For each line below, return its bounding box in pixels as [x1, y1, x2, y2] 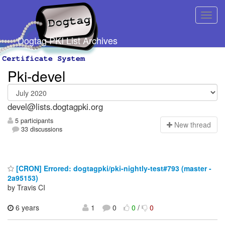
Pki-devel [8, 66, 65, 86]
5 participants [13, 116, 53, 126]
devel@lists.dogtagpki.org [8, 100, 103, 113]
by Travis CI [8, 182, 45, 192]
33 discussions [19, 125, 63, 134]
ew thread [179, 120, 211, 130]
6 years [14, 202, 39, 212]
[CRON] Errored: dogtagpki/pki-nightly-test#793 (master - [14, 163, 211, 173]
